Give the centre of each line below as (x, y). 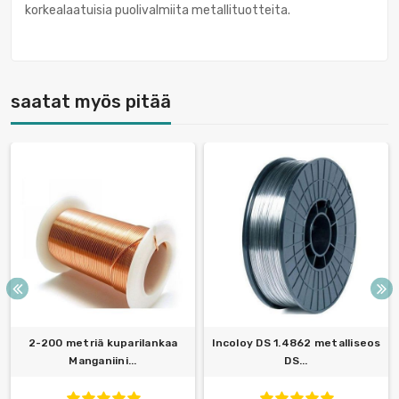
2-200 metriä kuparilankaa (103, 343)
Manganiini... (103, 361)
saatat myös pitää (91, 102)
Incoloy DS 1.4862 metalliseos (296, 343)
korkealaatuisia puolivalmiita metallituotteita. (158, 11)
